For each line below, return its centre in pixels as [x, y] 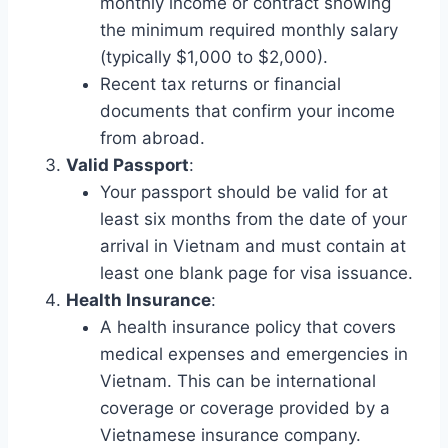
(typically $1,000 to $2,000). [214, 56]
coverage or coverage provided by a [245, 407]
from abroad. [152, 137]
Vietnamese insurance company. [230, 434]
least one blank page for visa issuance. [256, 272]
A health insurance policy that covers [248, 326]
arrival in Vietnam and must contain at [253, 245]
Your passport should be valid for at [244, 191]
